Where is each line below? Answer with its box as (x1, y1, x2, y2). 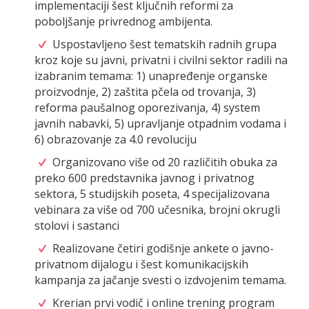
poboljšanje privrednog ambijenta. (34, 14, 212, 30)
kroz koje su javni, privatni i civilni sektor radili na (34, 52, 288, 68)
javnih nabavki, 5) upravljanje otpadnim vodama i (34, 116, 286, 132)
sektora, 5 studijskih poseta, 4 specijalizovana (34, 186, 270, 202)
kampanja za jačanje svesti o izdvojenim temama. (34, 272, 286, 288)
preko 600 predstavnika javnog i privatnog (34, 170, 255, 186)
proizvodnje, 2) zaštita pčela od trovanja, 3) (34, 84, 256, 100)
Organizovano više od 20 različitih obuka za (50, 154, 278, 170)
